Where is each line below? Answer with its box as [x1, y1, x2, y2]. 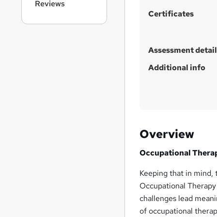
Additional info [148, 62, 206, 73]
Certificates [148, 9, 194, 19]
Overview [139, 126, 195, 142]
